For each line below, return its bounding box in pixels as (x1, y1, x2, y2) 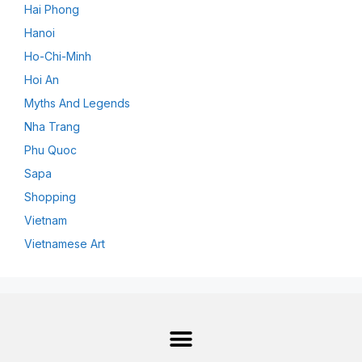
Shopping (24, 189, 76, 204)
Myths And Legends (24, 95, 130, 110)
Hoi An (24, 72, 59, 86)
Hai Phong (24, 2, 79, 16)
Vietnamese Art (24, 236, 105, 250)
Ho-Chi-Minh (24, 48, 91, 63)
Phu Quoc (24, 142, 77, 157)
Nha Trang (24, 119, 80, 133)
